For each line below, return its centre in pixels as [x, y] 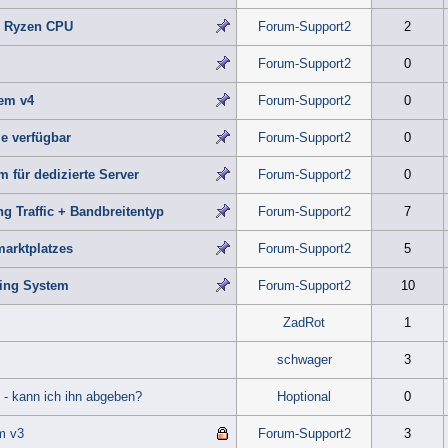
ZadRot [304, 323]
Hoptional [304, 397]
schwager [304, 360]
